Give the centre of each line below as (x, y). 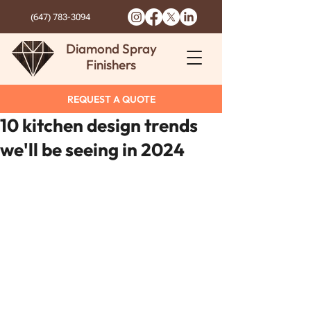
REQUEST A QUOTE (111, 99)
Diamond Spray (111, 49)
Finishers (111, 65)
